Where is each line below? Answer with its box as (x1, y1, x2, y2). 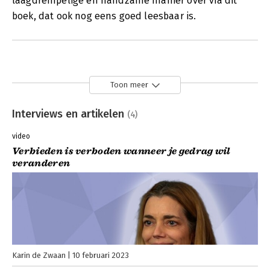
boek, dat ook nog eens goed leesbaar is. (12, 10, 196, 22)
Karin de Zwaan (12, 251, 66, 260)
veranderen (12, 157, 71, 170)
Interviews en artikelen (12, 107, 127, 121)
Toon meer (110, 80, 148, 90)
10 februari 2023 (72, 251, 129, 260)
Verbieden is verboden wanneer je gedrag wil (12, 145, 231, 158)
